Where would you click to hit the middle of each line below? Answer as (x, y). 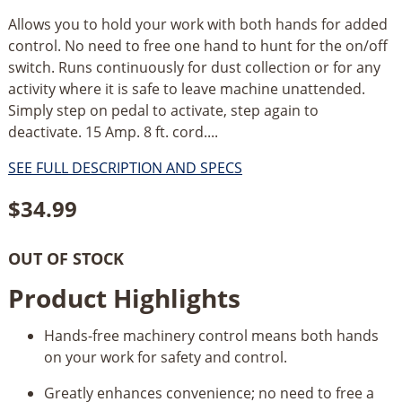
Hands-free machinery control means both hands (211, 336)
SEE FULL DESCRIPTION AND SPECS (125, 167)
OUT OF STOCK (66, 258)
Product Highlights (124, 298)
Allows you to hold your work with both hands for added (197, 24)
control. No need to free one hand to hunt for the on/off (197, 45)
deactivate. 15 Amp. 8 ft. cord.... (113, 131)
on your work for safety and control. (165, 358)
